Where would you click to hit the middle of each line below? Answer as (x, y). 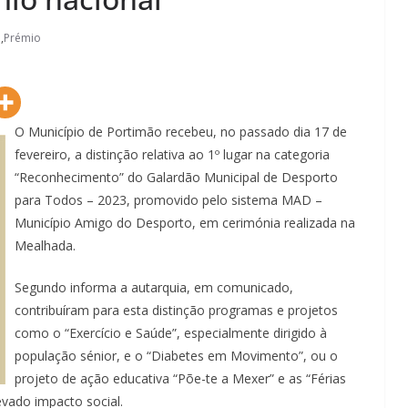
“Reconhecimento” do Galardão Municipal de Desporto (176, 177)
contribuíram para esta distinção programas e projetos (176, 310)
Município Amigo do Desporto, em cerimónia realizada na (185, 223)
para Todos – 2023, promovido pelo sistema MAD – (168, 200)
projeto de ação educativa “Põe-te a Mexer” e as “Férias (180, 378)
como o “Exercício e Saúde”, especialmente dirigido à (171, 333)
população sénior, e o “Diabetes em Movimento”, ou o (176, 356)
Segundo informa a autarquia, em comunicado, (154, 287)
